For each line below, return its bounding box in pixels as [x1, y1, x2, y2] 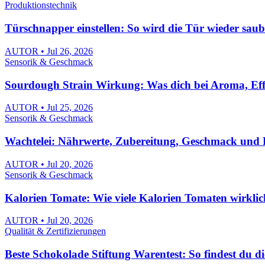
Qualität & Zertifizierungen [5, 226, 106, 237]
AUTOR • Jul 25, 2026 [5, 102, 93, 113]
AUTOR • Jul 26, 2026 [5, 46, 93, 56]
